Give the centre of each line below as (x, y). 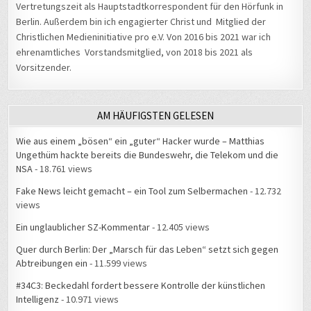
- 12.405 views (180, 227)
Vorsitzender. (44, 68)
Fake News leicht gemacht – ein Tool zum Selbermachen (132, 191)
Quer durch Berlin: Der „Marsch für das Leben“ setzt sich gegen (148, 250)
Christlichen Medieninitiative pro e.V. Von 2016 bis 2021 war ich (144, 37)
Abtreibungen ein (52, 263)
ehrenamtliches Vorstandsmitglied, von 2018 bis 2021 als (135, 52)
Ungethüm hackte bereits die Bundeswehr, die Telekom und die (148, 155)
